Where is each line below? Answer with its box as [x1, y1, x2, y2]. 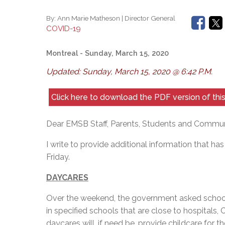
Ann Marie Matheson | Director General [57, 14, 175, 23]
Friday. [46, 152, 70, 162]
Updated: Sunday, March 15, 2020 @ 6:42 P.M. [46, 67, 212, 77]
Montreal [46, 49, 78, 58]
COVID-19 [46, 24, 81, 34]
